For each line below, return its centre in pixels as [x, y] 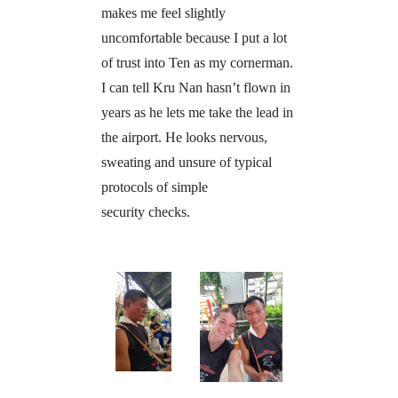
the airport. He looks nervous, [184, 138]
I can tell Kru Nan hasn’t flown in [195, 88]
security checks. [145, 212]
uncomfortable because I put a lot [194, 38]
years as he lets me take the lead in [197, 113]
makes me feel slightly [163, 13]
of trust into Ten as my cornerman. [197, 63]
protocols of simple [154, 187]
